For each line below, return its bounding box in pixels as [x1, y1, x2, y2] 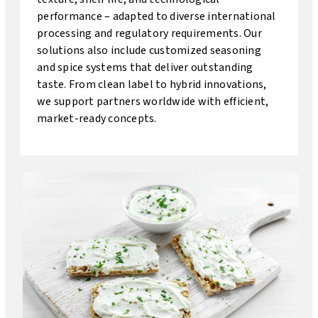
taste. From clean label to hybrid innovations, [37, 77, 267, 92]
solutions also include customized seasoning [37, 43, 261, 58]
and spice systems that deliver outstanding [37, 60, 253, 75]
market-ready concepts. [37, 111, 157, 126]
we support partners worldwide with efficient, [37, 94, 269, 109]
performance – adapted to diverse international [37, 9, 276, 24]
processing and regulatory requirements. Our [37, 26, 262, 41]
